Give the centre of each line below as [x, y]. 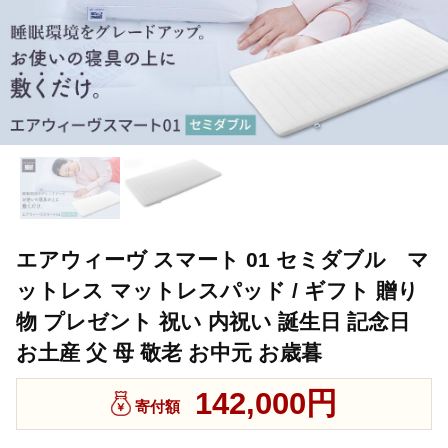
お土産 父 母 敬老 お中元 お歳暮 [169, 353]
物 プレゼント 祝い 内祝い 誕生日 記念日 [213, 322]
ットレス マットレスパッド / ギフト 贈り [217, 291]
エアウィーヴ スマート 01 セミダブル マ [222, 260]
